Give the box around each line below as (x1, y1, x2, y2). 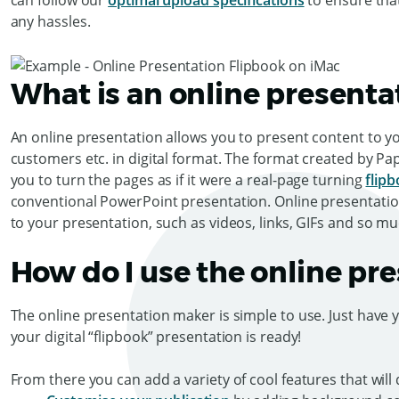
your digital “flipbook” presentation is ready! (10, 326, 305, 346)
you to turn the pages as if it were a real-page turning (10, 169, 366, 190)
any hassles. (10, 12, 91, 31)
